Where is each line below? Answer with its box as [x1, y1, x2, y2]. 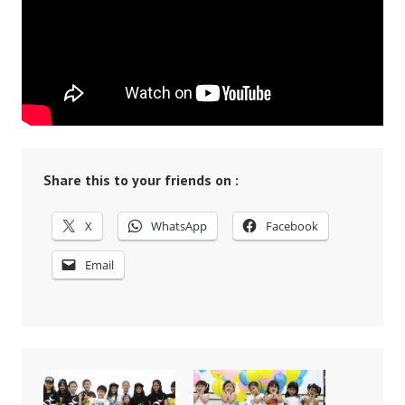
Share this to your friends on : [43, 171, 239, 190]
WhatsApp [151, 218, 207, 235]
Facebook [266, 218, 318, 235]
